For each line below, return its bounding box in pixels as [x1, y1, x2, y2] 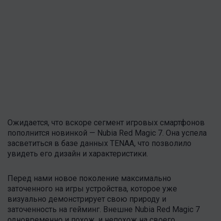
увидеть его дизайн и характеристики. [7, 148, 148, 158]
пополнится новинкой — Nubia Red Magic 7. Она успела [7, 128, 207, 138]
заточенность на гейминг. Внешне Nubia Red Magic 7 [7, 204, 200, 214]
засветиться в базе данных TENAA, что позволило [7, 138, 191, 148]
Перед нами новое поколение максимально [7, 173, 171, 183]
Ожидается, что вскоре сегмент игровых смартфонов [7, 117, 205, 127]
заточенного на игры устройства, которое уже [7, 184, 177, 193]
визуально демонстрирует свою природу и [7, 194, 166, 204]
